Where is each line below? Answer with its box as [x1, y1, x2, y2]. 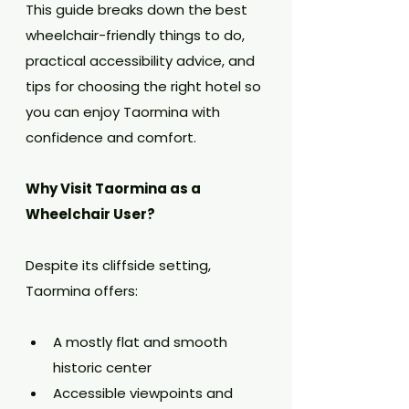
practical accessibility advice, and [26, 51, 258, 70]
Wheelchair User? [26, 204, 155, 224]
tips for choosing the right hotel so [26, 77, 265, 96]
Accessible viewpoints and [53, 383, 236, 403]
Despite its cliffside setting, [26, 256, 215, 275]
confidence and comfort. [26, 128, 196, 147]
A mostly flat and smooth [53, 332, 231, 351]
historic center [53, 358, 152, 377]
